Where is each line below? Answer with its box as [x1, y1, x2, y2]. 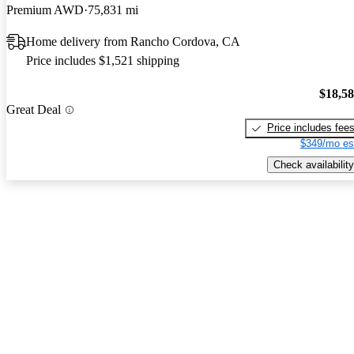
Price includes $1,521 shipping [26, 53, 179, 67]
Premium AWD [6, 2, 84, 17]
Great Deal [6, 103, 61, 117]
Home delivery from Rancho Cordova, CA [26, 34, 240, 48]
